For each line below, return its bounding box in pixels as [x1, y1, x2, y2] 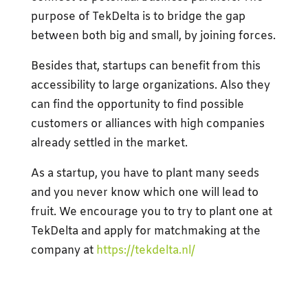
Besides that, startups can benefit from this [30, 58, 261, 74]
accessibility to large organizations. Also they [30, 78, 270, 93]
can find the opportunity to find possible [30, 97, 244, 112]
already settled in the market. [30, 135, 188, 151]
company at [30, 243, 96, 258]
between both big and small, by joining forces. [30, 28, 276, 43]
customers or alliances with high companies [30, 116, 265, 131]
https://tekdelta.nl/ [96, 243, 195, 258]
